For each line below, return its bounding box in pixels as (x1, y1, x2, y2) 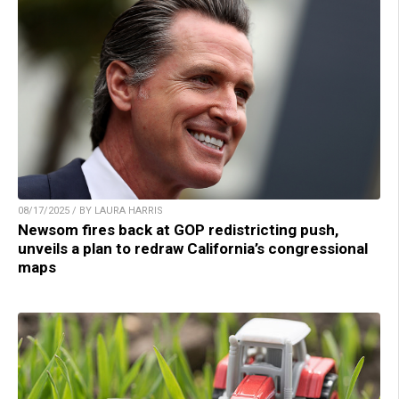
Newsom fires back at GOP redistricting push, (18, 220, 338, 239)
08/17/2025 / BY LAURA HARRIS (18, 204, 163, 216)
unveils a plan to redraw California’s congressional (18, 239, 368, 257)
